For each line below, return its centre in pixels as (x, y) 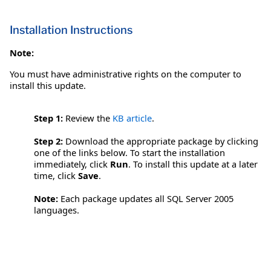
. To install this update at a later (193, 164)
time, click (56, 175)
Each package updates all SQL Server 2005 (146, 198)
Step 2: (48, 141)
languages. (57, 210)
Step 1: (48, 118)
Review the (88, 118)
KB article (132, 118)
